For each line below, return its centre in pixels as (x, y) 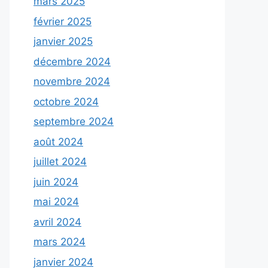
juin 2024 (56, 182)
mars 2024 (60, 242)
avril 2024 (57, 222)
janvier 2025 (63, 41)
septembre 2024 (74, 121)
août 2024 (58, 141)
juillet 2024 (60, 162)
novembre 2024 (72, 81)
